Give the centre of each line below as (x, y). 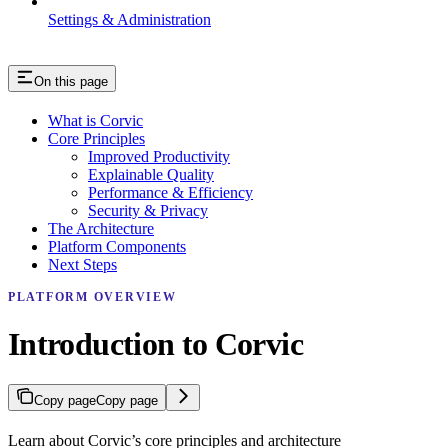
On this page (71, 81)
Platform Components (117, 246)
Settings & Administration (129, 19)
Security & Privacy (148, 210)
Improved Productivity (159, 156)
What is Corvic (95, 120)
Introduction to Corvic (155, 343)
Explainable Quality (151, 174)
